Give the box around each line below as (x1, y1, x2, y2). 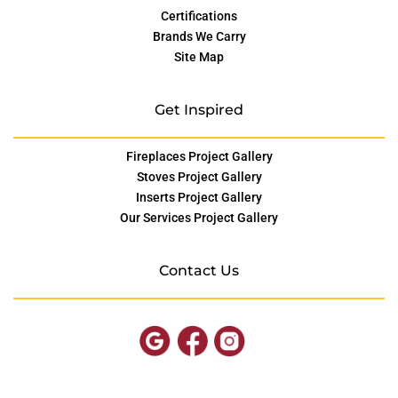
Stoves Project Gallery (136, 170, 262, 185)
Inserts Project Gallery (136, 190, 262, 205)
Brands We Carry (152, 29, 246, 44)
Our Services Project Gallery (120, 211, 278, 226)
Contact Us (159, 262, 239, 280)
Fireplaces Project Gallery (125, 149, 273, 164)
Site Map (174, 50, 224, 65)
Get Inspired (155, 101, 243, 119)
